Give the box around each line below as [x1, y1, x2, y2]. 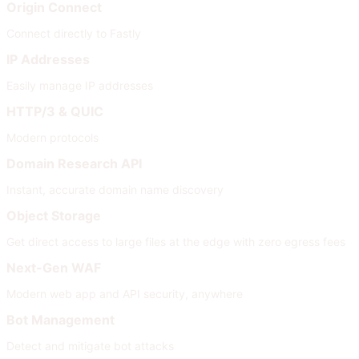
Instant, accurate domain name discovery [6, 182, 224, 196]
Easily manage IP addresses [6, 78, 153, 92]
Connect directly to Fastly [6, 26, 141, 40]
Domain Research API [6, 155, 142, 171]
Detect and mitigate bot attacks [6, 338, 174, 353]
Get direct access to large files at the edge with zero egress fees [6, 234, 345, 248]
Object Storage [6, 207, 101, 224]
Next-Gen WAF [6, 259, 101, 276]
